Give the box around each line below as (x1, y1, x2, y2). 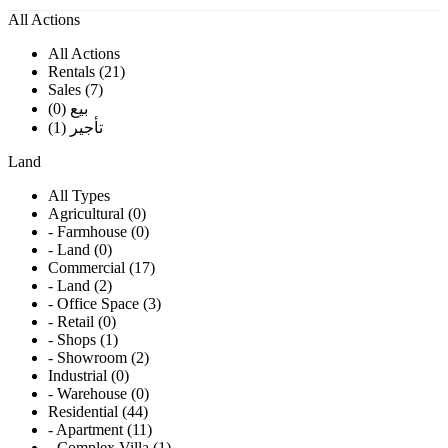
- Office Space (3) (48, 295, 161, 313)
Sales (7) (48, 81, 103, 99)
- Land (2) (48, 277, 112, 295)
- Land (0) (48, 241, 112, 259)
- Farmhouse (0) (48, 223, 149, 241)
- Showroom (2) (48, 349, 149, 367)
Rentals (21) (48, 63, 125, 81)
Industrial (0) (48, 367, 129, 385)
